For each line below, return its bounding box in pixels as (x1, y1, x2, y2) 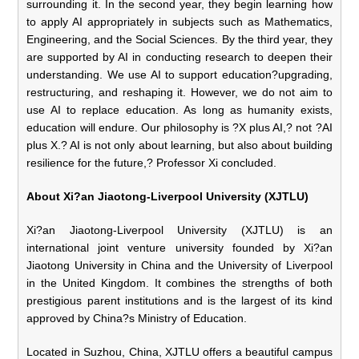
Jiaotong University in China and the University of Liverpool (26, 258, 333, 272)
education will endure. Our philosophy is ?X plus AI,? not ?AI (26, 120, 333, 134)
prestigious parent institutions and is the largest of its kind (26, 293, 333, 307)
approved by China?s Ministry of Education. (26, 311, 248, 325)
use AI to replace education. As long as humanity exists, (26, 103, 333, 116)
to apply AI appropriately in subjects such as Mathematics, (26, 14, 333, 28)
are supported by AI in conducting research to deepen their (26, 50, 333, 63)
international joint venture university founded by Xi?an (26, 240, 333, 254)
